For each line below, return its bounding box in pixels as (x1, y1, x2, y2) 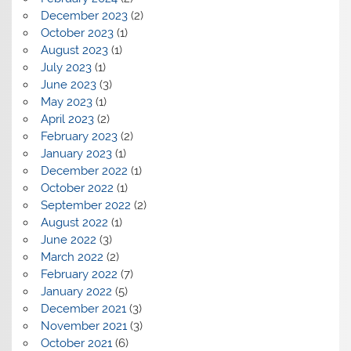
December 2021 (40, 302, 126, 317)
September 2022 (40, 198, 131, 213)
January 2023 (40, 147, 112, 161)
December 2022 (40, 164, 128, 179)
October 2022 (40, 181, 114, 196)
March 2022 (40, 250, 103, 265)
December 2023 (40, 9, 128, 24)
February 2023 (40, 129, 118, 144)
